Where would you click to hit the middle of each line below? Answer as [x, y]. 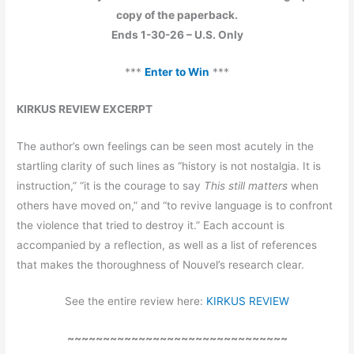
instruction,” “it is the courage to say [111, 185]
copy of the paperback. [177, 15]
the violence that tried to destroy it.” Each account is [151, 225]
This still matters [246, 185]
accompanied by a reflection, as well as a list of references [167, 245]
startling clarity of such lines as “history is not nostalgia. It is [169, 166]
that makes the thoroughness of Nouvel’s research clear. [161, 264]
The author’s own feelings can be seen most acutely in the [166, 146]
